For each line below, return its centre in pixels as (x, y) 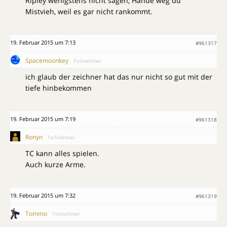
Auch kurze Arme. (55, 164)
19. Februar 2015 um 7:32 (43, 195)
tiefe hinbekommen (59, 88)
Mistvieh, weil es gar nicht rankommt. (89, 11)
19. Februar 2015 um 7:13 (43, 42)
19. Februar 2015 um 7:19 (43, 119)
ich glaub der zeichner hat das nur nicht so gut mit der (119, 77)
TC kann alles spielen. (62, 153)
